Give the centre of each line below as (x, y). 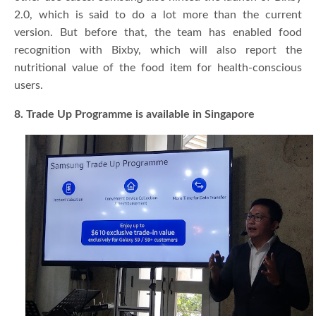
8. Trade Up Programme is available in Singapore (134, 114)
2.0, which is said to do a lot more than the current (158, 14)
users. (29, 85)
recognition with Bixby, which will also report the (158, 50)
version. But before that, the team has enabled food (158, 32)
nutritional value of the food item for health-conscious (158, 67)
